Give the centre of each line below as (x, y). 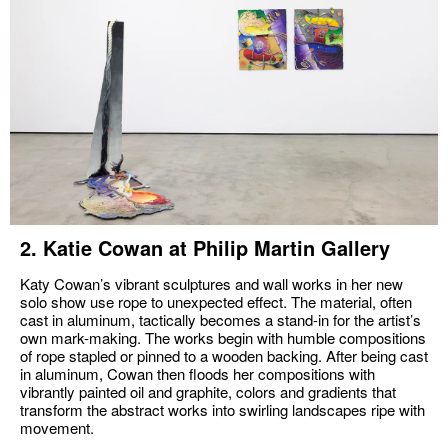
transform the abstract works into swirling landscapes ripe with (222, 409)
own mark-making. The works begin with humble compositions (223, 337)
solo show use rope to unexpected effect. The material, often (216, 301)
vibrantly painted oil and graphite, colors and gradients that (208, 391)
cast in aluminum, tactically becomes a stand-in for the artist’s (220, 319)
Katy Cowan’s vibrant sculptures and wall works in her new (211, 283)
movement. (59, 427)
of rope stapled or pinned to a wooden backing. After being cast (224, 355)
